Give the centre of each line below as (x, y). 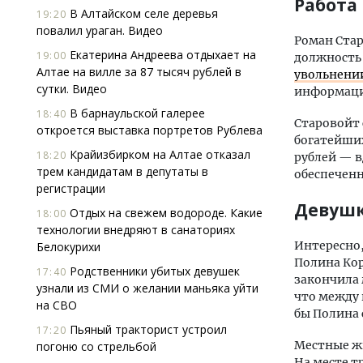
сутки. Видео (72, 89)
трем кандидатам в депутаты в (122, 171)
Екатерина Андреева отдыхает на (161, 55)
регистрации (71, 188)
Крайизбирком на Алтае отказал (158, 154)
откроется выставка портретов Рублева (149, 130)
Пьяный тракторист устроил (147, 329)
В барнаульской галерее (136, 113)
